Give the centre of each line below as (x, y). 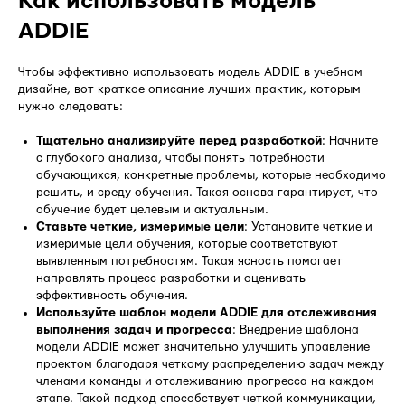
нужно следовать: (71, 106)
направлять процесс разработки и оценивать (171, 278)
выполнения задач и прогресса (134, 330)
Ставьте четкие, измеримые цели (140, 226)
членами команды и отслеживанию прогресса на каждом (205, 381)
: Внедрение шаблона (296, 330)
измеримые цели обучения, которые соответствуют (187, 244)
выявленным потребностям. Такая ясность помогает (189, 261)
